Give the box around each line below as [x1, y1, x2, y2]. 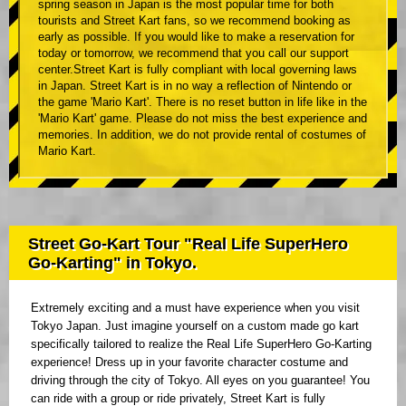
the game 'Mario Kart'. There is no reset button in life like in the [38, 95, 367, 110]
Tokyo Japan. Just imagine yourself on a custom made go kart [31, 319, 359, 333]
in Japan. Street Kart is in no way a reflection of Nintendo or [38, 79, 352, 93]
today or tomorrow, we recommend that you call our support [38, 46, 349, 61]
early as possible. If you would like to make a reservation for [38, 30, 354, 44]
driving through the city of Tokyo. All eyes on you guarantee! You [31, 373, 370, 388]
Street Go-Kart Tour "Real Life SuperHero [28, 235, 348, 254]
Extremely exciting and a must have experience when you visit [31, 301, 360, 315]
